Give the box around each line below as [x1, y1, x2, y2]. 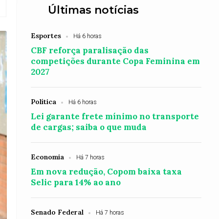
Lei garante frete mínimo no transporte [31, 111, 199, 122]
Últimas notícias [48, 3, 139, 17]
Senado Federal [31, 208, 84, 217]
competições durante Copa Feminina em [31, 56, 200, 66]
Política [31, 97, 57, 106]
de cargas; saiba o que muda [31, 122, 147, 132]
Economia [31, 153, 65, 161]
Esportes [31, 31, 62, 40]
